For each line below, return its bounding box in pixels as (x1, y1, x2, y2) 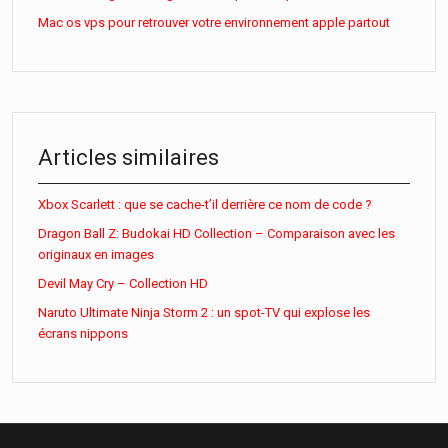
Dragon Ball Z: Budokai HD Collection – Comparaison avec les (38, 225, 395, 241)
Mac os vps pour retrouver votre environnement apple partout (38, 14, 390, 30)
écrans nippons (38, 325, 128, 341)
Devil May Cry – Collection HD (38, 275, 208, 291)
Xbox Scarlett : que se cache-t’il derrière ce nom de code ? (38, 196, 372, 212)
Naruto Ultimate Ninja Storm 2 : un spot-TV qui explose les (38, 304, 370, 320)
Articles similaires (38, 144, 219, 170)
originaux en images (38, 246, 154, 262)
